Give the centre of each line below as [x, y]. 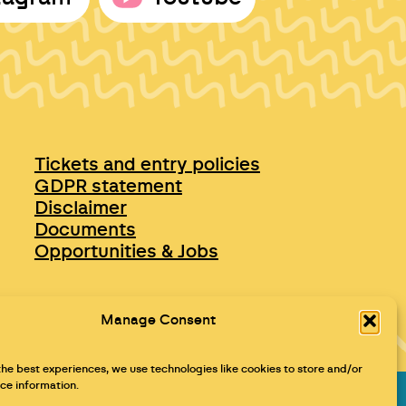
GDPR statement [108, 187]
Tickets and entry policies [147, 165]
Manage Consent [159, 320]
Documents [85, 231]
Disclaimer [80, 209]
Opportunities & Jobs [126, 252]
